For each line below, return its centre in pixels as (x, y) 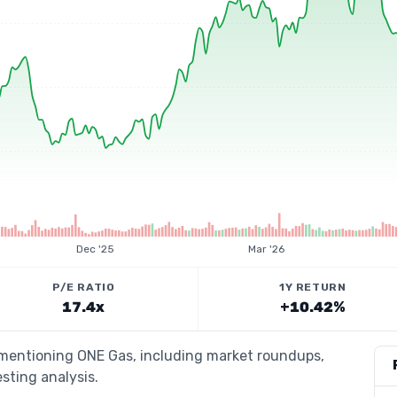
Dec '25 (96, 249)
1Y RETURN (313, 287)
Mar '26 (266, 249)
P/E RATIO (84, 287)
